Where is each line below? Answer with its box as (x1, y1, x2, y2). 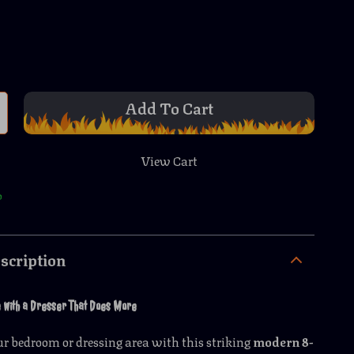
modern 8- (253, 331, 314, 351)
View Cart (141, 150, 198, 170)
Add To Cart (125, 95, 214, 119)
